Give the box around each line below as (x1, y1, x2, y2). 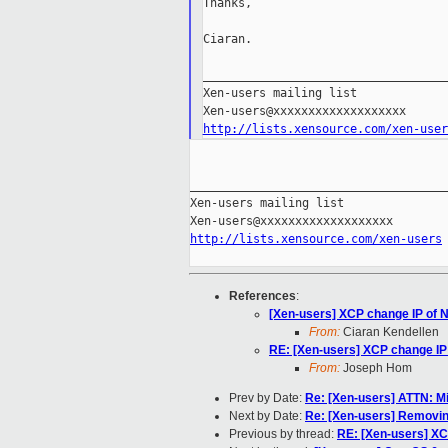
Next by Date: (229, 409, 305, 424)
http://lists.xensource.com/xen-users (190, 232, 442, 247)
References (229, 289, 296, 304)
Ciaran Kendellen (340, 325, 439, 340)
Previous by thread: (229, 427, 337, 442)
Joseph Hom (340, 361, 412, 376)
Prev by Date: (229, 391, 305, 406)
